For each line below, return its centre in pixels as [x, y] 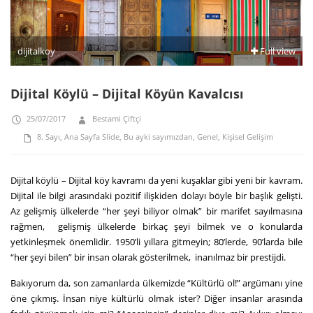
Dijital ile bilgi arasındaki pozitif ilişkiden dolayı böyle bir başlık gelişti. [156, 195]
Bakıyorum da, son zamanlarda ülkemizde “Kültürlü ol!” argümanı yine [156, 283]
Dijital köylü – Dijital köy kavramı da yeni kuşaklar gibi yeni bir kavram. [156, 180]
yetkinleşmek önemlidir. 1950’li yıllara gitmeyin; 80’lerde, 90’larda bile [156, 241]
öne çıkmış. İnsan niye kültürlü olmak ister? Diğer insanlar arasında [156, 298]
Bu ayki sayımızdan [158, 136]
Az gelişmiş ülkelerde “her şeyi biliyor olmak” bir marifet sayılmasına [156, 211]
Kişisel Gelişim [248, 136]
